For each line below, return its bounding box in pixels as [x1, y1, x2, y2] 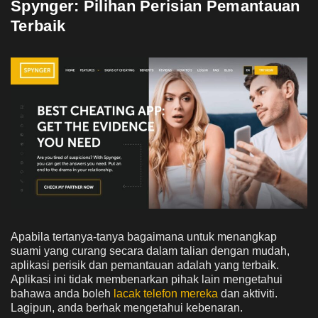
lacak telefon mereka [114, 287, 218, 300]
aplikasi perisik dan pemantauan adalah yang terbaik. [11, 259, 279, 272]
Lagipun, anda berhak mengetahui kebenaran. [11, 302, 243, 314]
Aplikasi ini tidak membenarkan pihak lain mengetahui [11, 273, 283, 286]
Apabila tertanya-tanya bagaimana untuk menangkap [11, 231, 277, 243]
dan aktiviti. [218, 287, 278, 300]
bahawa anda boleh [11, 287, 114, 300]
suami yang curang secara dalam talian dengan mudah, [11, 245, 290, 258]
